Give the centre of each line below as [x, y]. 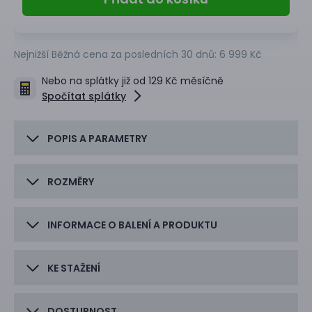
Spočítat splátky [84, 96]
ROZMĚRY [71, 182]
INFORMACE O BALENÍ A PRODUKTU [132, 225]
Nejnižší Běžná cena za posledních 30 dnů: [117, 55]
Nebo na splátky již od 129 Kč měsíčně [133, 81]
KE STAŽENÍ [74, 268]
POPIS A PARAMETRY [97, 139]
